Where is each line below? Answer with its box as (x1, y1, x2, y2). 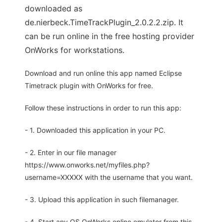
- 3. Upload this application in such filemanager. (25, 195, 179, 204)
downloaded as (25, 3, 82, 14)
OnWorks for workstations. (25, 45, 124, 55)
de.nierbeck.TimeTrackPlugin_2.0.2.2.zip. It (25, 17, 183, 28)
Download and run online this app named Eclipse (25, 69, 182, 78)
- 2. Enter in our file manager (25, 148, 116, 157)
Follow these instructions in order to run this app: (25, 104, 181, 112)
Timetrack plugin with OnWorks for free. (25, 81, 153, 90)
